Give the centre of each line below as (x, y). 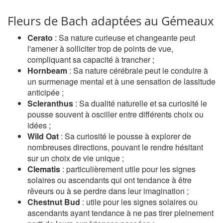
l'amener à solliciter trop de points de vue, (100, 49)
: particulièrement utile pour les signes (128, 169)
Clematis (44, 169)
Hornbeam (47, 70)
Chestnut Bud (54, 202)
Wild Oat (43, 136)
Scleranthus (50, 103)
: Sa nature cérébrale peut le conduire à (138, 70)
